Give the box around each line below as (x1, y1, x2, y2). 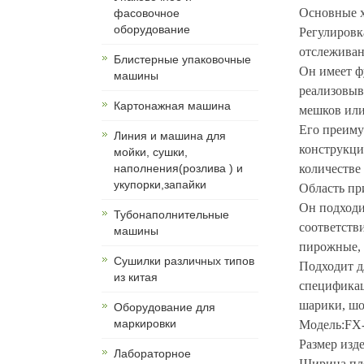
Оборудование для (114, 301, 215, 314)
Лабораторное (114, 347, 191, 361)
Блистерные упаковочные (114, 53, 251, 67)
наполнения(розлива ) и (114, 162, 243, 175)
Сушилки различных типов (114, 254, 254, 268)
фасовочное (114, 6, 180, 20)
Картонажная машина (114, 99, 231, 113)
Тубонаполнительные (114, 208, 229, 222)
